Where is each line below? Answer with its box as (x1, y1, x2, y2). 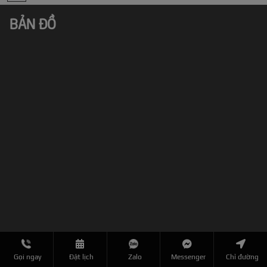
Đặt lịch (69, 253, 94, 261)
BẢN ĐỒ (10, 13, 56, 33)
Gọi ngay (14, 253, 42, 261)
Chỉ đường (225, 253, 259, 261)
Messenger (171, 253, 206, 261)
